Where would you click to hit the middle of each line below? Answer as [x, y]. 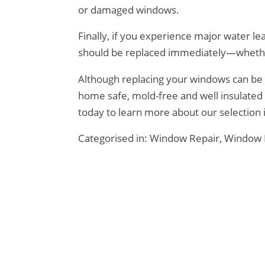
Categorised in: [114, 138]
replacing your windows [176, 79]
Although [100, 79]
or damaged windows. [129, 9]
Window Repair [185, 138]
